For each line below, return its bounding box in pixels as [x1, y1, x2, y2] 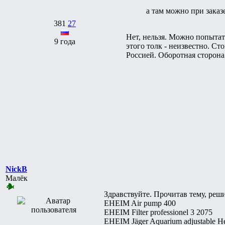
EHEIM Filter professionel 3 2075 [104, 207, 212, 216]
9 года [54, 37, 75, 46]
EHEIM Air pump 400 [104, 198, 176, 207]
